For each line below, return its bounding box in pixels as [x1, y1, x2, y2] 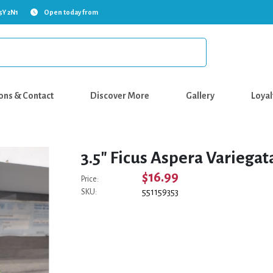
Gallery [186, 91, 214, 101]
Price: [81, 175, 99, 183]
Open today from [44, 9, 98, 16]
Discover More [90, 91, 149, 101]
